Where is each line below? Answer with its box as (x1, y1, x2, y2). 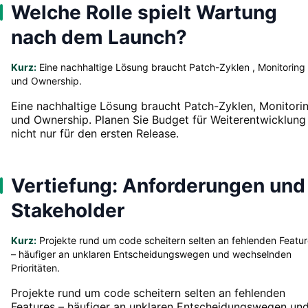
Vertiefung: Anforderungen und (11, 173, 305, 197)
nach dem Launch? (11, 25, 187, 49)
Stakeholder (11, 198, 124, 222)
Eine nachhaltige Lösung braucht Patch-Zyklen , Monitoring (36, 60, 305, 73)
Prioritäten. (11, 261, 60, 274)
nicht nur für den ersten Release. (11, 126, 179, 140)
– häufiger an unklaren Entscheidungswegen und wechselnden (11, 247, 291, 260)
